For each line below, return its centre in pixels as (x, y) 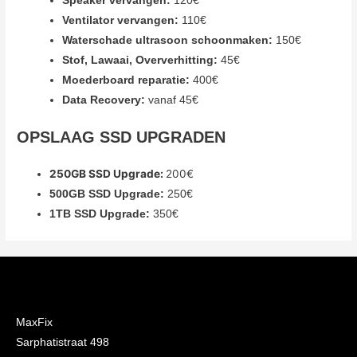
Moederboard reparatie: (127, 80)
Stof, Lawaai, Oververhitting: (139, 60)
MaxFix (34, 323)
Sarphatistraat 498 (63, 343)
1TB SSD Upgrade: (102, 214)
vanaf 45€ (173, 100)
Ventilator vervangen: (122, 20)
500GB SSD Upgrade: (109, 194)
